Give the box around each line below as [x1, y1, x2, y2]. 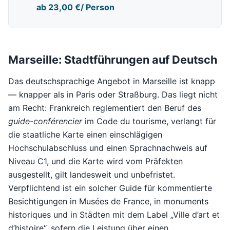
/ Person [81, 2, 115, 13]
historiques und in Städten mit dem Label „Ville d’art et [8, 209, 220, 220]
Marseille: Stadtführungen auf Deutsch [8, 52, 217, 66]
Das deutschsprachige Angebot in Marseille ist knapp [8, 75, 215, 86]
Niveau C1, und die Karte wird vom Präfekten [8, 156, 183, 166]
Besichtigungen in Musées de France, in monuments [8, 196, 208, 206]
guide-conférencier [8, 116, 82, 126]
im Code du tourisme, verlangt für [82, 116, 216, 126]
